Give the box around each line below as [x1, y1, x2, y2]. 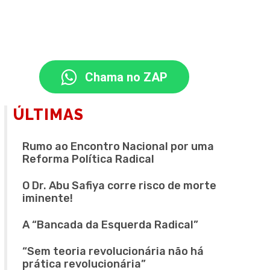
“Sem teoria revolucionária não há [22, 245, 204, 259]
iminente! [22, 192, 73, 206]
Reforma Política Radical [22, 152, 154, 166]
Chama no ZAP [84, 70, 168, 85]
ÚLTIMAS [13, 105, 84, 124]
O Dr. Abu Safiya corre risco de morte [22, 179, 216, 193]
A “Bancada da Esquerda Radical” [22, 218, 198, 232]
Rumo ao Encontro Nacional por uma [22, 140, 214, 154]
